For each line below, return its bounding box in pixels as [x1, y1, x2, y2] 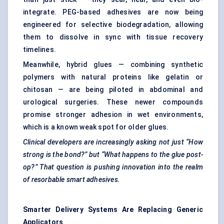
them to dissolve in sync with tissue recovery [23, 33, 203, 41]
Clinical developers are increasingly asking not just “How [23, 138, 203, 146]
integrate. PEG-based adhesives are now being [23, 8, 203, 16]
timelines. [23, 45, 56, 54]
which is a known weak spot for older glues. [23, 123, 169, 131]
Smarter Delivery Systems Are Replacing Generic [23, 205, 203, 214]
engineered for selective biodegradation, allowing [23, 20, 203, 29]
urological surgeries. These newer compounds [23, 98, 203, 106]
